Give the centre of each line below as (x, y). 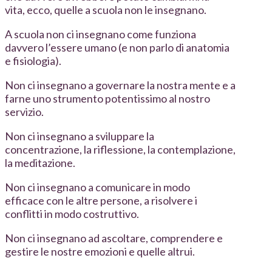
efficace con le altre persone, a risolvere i (101, 201)
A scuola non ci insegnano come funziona (100, 34)
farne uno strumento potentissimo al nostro (107, 99)
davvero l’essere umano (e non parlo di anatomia (117, 48)
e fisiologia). (33, 61)
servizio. (24, 112)
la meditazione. (40, 163)
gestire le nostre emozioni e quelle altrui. (100, 252)
